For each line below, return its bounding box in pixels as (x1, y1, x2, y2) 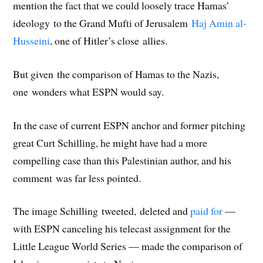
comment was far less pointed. (13, 170, 141, 185)
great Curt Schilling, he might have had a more (13, 135, 208, 150)
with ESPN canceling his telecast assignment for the (13, 221, 231, 236)
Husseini (13, 33, 50, 48)
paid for (190, 204, 223, 218)
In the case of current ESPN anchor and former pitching (13, 117, 246, 132)
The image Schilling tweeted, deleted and (13, 204, 191, 218)
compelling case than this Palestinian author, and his (13, 153, 232, 167)
